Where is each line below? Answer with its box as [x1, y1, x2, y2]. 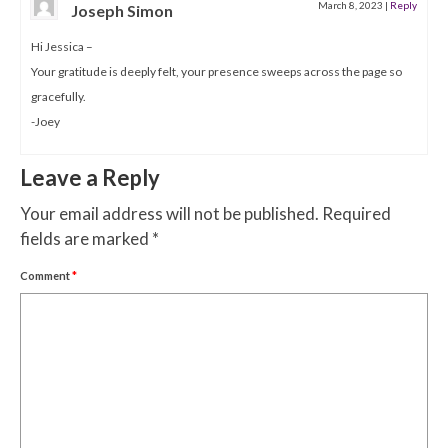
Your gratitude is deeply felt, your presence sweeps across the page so [31, 63, 402, 79]
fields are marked [20, 227, 152, 249]
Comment [20, 268, 72, 282]
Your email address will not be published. [20, 202, 319, 224]
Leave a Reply [20, 163, 160, 191]
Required [322, 202, 391, 224]
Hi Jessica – [31, 38, 93, 54]
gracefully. [31, 88, 86, 104]
